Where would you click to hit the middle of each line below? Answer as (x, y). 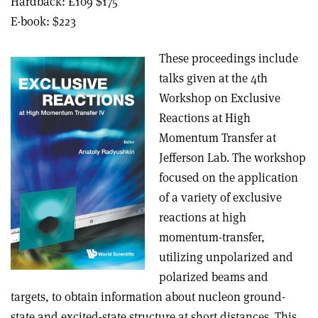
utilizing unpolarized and (226, 257)
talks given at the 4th (213, 78)
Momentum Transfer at (218, 138)
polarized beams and (214, 277)
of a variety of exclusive (220, 197)
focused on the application (229, 177)
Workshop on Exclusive (220, 98)
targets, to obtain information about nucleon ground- (148, 297)
